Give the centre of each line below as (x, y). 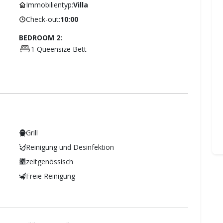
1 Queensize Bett (59, 49)
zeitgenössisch (50, 162)
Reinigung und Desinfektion (70, 147)
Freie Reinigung (51, 176)
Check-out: (43, 19)
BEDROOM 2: (41, 38)
